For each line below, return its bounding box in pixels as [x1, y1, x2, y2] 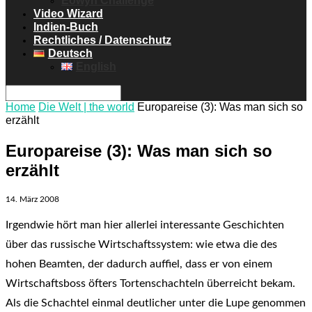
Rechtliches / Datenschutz [33, 33, 171, 46]
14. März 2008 [6, 194, 59, 203]
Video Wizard [33, 7, 103, 19]
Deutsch [47, 47, 93, 59]
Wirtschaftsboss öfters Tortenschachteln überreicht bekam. [6, 277, 295, 289]
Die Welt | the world [38, 100, 134, 113]
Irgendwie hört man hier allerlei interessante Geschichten [6, 219, 284, 231]
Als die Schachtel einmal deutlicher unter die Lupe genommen [6, 297, 306, 309]
